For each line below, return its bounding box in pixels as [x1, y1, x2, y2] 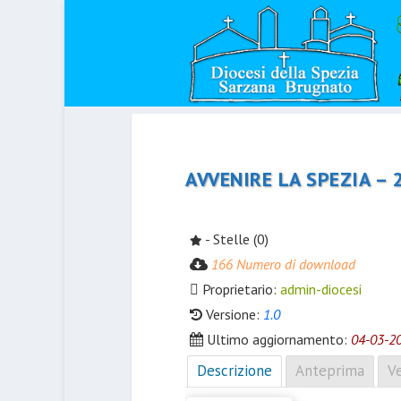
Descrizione [197, 360, 272, 380]
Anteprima [295, 360, 364, 380]
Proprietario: [199, 279, 280, 298]
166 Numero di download [211, 254, 355, 273]
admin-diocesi [280, 279, 362, 298]
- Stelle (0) [202, 229, 269, 248]
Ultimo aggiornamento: [203, 329, 351, 348]
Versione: [202, 304, 263, 323]
